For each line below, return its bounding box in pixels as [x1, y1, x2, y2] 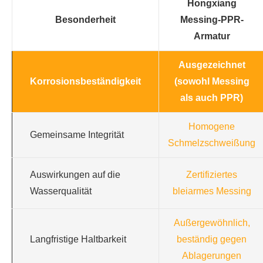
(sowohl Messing [174, 76, 249, 87]
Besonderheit [55, 15, 116, 25]
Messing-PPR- [180, 15, 244, 25]
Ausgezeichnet [178, 60, 245, 70]
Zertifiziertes [186, 170, 237, 180]
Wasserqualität [30, 186, 92, 197]
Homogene [188, 122, 235, 132]
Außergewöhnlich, [173, 218, 250, 228]
